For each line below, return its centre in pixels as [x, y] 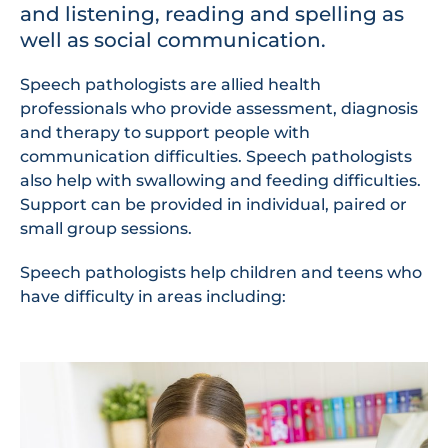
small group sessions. [106, 228]
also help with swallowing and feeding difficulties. [220, 180]
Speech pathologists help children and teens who [221, 272]
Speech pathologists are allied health [170, 84]
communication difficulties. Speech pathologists [216, 156]
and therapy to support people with [165, 132]
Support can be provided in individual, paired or [213, 204]
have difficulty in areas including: [153, 296]
